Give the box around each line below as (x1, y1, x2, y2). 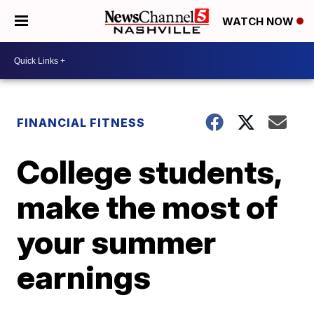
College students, (17, 152, 282, 191)
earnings (17, 257, 151, 296)
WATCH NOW (222, 15, 296, 29)
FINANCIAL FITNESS (17, 116, 146, 130)
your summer (17, 222, 217, 261)
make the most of (17, 187, 278, 226)
